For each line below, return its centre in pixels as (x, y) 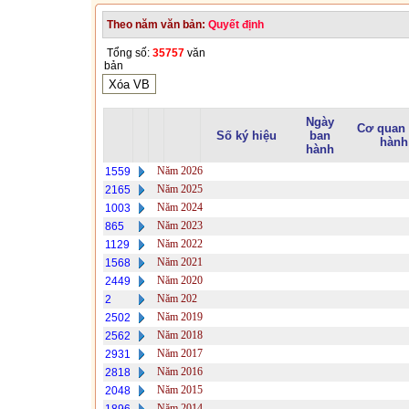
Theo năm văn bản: (157, 25)
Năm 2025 (180, 189)
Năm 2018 (180, 335)
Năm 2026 (180, 171)
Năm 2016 (180, 372)
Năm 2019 (180, 317)
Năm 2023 (180, 225)
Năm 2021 (180, 262)
